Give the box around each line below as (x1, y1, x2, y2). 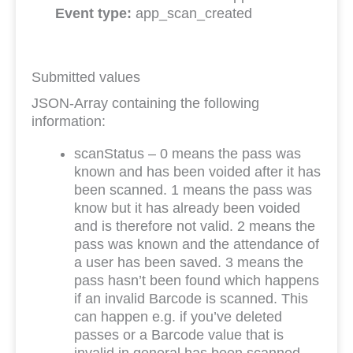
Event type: (55, 6, 132, 21)
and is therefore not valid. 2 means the (74, 218, 315, 234)
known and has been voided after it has (74, 164, 321, 180)
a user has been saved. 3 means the (74, 255, 303, 270)
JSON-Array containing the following (32, 95, 259, 111)
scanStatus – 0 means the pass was (74, 146, 301, 162)
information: (32, 113, 106, 129)
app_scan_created (132, 6, 252, 21)
